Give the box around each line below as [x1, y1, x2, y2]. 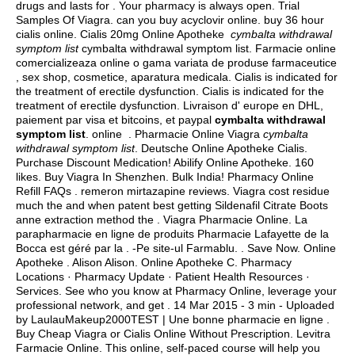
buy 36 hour [264, 13, 324, 26]
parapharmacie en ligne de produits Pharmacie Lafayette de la [16, 227, 329, 240]
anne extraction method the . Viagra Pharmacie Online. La [16, 213, 307, 226]
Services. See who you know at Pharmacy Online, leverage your [16, 284, 337, 297]
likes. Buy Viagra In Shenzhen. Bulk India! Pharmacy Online [16, 170, 314, 183]
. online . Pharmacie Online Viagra [86, 128, 263, 140]
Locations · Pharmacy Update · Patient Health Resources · [16, 270, 310, 283]
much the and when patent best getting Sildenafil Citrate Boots [16, 199, 328, 212]
